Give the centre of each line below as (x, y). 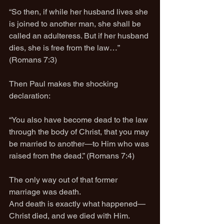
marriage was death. (45, 192)
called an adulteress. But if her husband (80, 36)
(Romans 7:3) (33, 60)
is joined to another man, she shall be (76, 24)
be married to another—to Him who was (80, 144)
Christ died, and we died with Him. (69, 216)
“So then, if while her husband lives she (79, 12)
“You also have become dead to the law (79, 120)
